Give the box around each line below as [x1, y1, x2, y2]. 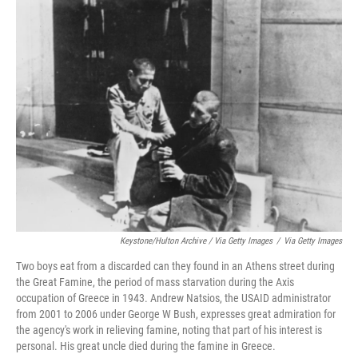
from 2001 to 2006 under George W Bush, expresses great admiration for [16, 308, 336, 320]
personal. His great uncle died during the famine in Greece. [16, 340, 276, 352]
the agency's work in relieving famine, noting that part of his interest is [16, 324, 322, 336]
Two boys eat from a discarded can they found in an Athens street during [16, 260, 335, 272]
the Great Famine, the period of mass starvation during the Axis [16, 276, 294, 288]
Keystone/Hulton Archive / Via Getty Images [120, 236, 272, 246]
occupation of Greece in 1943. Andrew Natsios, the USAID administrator [16, 292, 331, 304]
